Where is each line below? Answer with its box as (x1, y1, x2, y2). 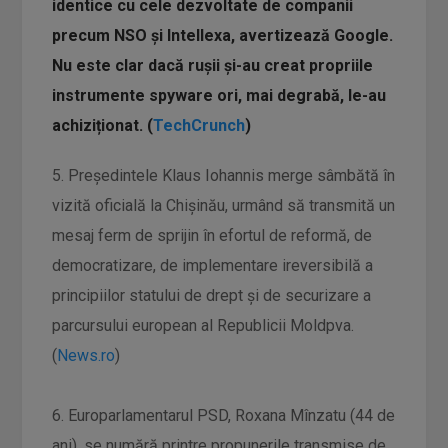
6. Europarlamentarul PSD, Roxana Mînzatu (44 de (52, 406, 396, 425)
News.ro (57, 346, 116, 365)
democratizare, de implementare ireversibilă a (52, 256, 374, 275)
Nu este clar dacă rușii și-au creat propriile (52, 56, 374, 75)
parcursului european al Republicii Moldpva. (52, 316, 355, 335)
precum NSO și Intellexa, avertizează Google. (52, 26, 394, 45)
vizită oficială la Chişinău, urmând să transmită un (52, 196, 396, 215)
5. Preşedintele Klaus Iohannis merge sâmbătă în (52, 166, 396, 185)
